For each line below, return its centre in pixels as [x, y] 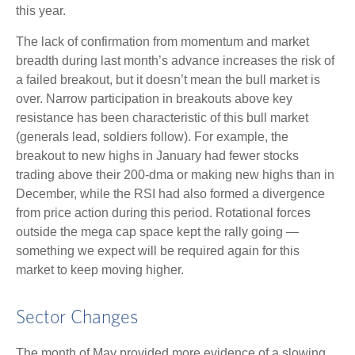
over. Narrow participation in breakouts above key [154, 99]
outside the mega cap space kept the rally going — [157, 232]
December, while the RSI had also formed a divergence [170, 194]
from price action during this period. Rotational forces [163, 213]
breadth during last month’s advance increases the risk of [175, 61]
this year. [41, 11]
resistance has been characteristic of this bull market [162, 118]
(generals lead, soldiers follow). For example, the [152, 137]
